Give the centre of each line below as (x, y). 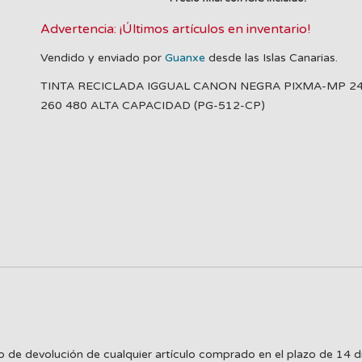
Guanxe (185, 58)
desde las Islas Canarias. (271, 58)
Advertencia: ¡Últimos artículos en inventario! (175, 29)
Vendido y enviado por (102, 58)
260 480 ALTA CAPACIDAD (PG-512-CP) (152, 105)
